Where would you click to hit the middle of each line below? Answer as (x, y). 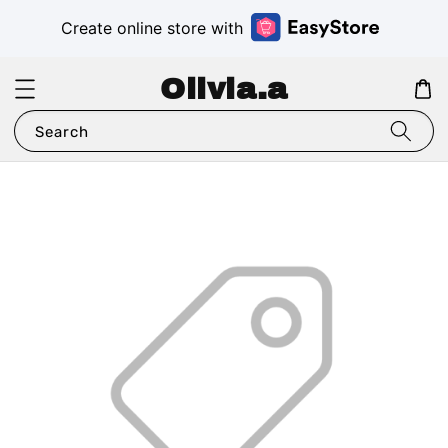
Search (62, 132)
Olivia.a (224, 89)
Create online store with (152, 28)
